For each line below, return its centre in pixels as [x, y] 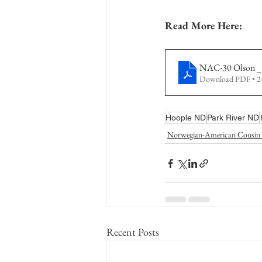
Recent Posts [133, 232]
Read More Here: [204, 25]
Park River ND [233, 118]
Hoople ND [186, 118]
